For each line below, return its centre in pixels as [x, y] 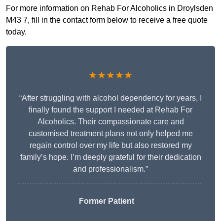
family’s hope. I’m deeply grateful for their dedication [110, 157]
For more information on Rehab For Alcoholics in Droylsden [110, 8]
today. [16, 32]
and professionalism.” [110, 169]
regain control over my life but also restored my [110, 146]
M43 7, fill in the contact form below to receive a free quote [107, 20]
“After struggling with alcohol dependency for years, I [110, 98]
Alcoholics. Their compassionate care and [110, 122]
